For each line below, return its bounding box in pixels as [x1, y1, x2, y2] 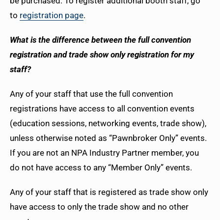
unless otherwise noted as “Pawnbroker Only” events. [10, 133, 207, 143]
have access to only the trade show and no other [10, 202, 189, 212]
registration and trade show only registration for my [10, 50, 194, 60]
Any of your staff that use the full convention [10, 89, 173, 99]
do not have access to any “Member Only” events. [10, 163, 194, 173]
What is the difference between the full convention [10, 35, 191, 45]
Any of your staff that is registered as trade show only [10, 187, 208, 197]
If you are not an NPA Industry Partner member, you [10, 148, 199, 158]
